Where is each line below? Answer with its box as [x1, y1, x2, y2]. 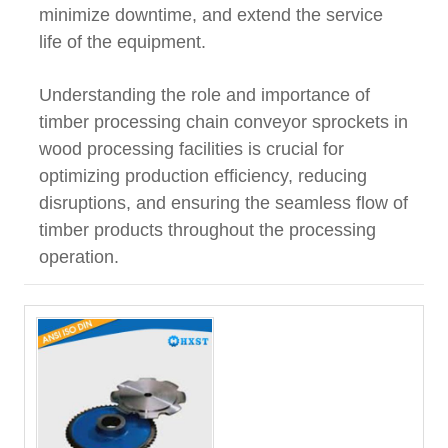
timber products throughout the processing [39, 220, 376, 241]
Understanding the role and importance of [39, 85, 370, 106]
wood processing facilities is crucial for [39, 139, 344, 160]
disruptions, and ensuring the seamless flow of [39, 193, 408, 214]
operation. [39, 247, 119, 268]
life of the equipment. [39, 32, 206, 53]
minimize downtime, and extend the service [39, 5, 383, 26]
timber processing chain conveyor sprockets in [39, 112, 408, 133]
